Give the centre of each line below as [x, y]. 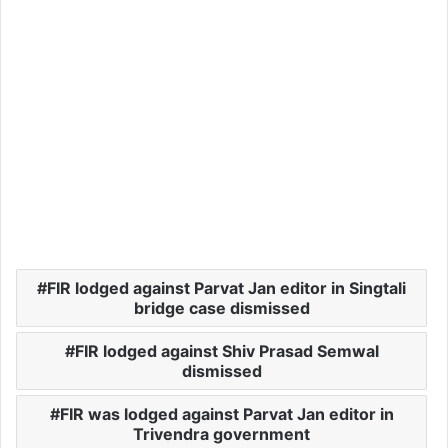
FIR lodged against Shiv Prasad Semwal [226, 351]
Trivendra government [221, 434]
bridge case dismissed [221, 308]
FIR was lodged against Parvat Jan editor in [226, 414]
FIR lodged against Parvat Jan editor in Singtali [226, 288]
